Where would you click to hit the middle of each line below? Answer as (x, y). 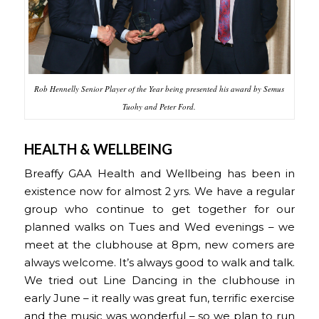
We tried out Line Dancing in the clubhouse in (159, 281)
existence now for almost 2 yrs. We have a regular (159, 192)
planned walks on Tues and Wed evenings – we (159, 228)
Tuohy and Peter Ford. (159, 106)
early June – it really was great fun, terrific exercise (159, 299)
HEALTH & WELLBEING (98, 148)
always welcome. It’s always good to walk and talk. (159, 263)
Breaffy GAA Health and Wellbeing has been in (159, 174)
